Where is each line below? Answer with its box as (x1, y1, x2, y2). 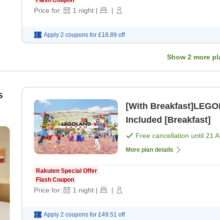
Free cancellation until (136, 132, 206, 140)
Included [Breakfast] (126, 115, 211, 125)
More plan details (126, 146, 173, 154)
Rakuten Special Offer (36, 167, 97, 175)
